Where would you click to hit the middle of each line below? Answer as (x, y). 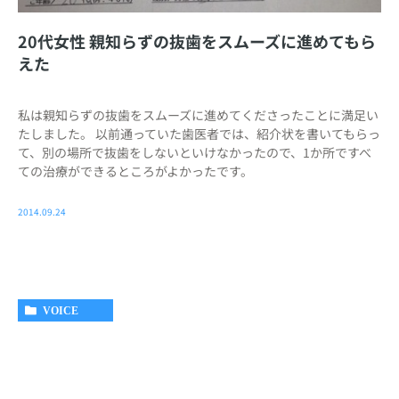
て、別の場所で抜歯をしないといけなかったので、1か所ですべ (195, 152)
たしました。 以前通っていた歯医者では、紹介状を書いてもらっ (199, 133)
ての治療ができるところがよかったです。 (135, 171)
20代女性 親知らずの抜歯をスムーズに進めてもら (197, 41)
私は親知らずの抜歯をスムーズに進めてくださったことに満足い (198, 114)
